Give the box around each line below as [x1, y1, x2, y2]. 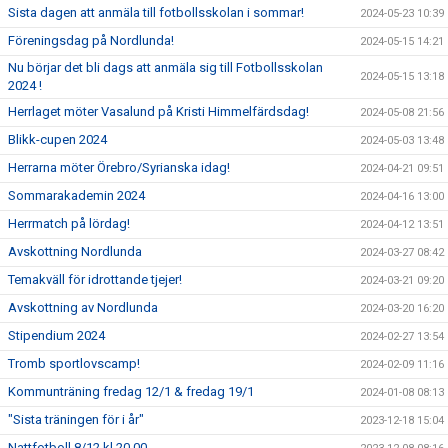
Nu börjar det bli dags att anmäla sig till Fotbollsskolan [8, 60, 323, 75]
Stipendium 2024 [8, 328, 105, 343]
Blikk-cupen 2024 [8, 132, 107, 147]
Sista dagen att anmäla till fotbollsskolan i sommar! [8, 5, 304, 20]
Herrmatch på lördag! [8, 216, 130, 231]
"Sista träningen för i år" [8, 412, 144, 427]
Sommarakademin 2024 [8, 188, 145, 203]
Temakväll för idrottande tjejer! [8, 272, 182, 287]
